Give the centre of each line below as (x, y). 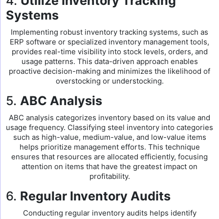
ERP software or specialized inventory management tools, (109, 42)
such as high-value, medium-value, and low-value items (109, 137)
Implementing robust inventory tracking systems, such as (109, 32)
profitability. (109, 176)
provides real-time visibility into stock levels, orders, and (109, 52)
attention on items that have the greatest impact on (109, 166)
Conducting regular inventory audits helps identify (109, 213)
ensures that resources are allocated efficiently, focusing (109, 157)
